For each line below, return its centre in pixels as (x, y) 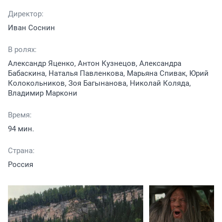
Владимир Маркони (43, 93)
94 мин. (21, 129)
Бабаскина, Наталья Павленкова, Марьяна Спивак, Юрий (108, 74)
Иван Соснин (31, 28)
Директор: (26, 14)
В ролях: (22, 50)
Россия (21, 165)
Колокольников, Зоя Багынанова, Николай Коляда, (99, 83)
